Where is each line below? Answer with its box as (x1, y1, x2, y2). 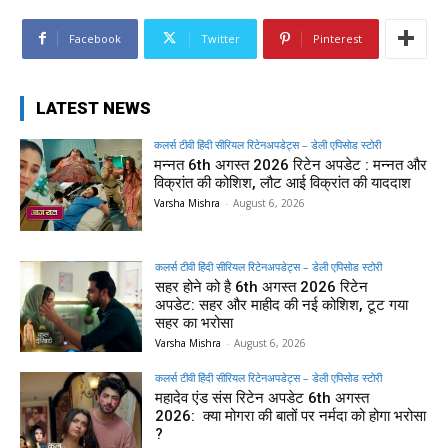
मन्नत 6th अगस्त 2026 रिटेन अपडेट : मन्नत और (154, 155, 428, 174)
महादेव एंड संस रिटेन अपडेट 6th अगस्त (155, 389, 370, 408)
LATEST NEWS (36, 97, 151, 118)
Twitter (200, 30, 240, 46)
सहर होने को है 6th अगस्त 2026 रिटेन (155, 277, 369, 296)
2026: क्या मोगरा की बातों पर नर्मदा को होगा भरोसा (155, 407, 427, 426)
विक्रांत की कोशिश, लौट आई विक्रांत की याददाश (154, 173, 412, 192)
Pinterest (312, 30, 362, 46)
